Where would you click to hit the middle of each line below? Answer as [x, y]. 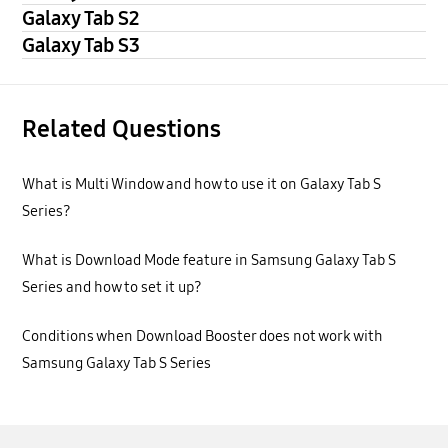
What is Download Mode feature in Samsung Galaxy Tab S [209, 259]
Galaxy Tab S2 [81, 18]
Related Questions [122, 129]
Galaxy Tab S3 [81, 45]
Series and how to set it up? [112, 286]
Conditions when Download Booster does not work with [203, 336]
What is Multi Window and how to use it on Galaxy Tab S [202, 183]
